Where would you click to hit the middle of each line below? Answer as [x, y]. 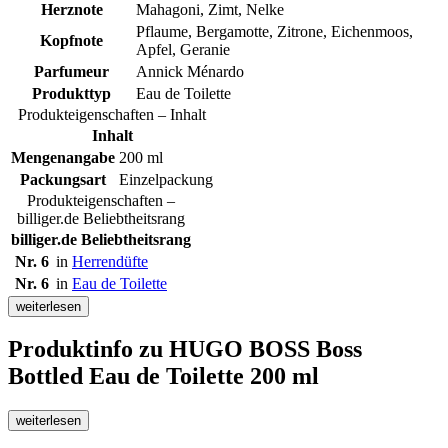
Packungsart [63, 179]
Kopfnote [71, 40]
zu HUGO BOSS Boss [250, 349]
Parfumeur [71, 71]
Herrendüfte [110, 261]
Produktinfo [73, 349]
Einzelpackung [166, 179]
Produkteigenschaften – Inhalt [112, 114]
